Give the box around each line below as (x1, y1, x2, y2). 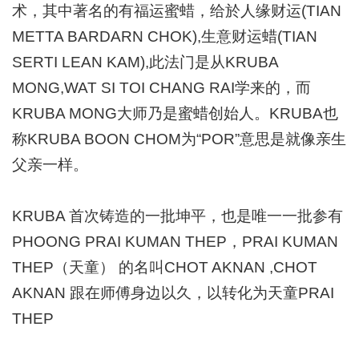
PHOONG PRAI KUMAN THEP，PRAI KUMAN (12, 232, 338, 250)
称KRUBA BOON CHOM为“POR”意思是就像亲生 (12, 130, 346, 147)
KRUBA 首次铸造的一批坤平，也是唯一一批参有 (12, 207, 343, 224)
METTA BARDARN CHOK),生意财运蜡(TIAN (12, 27, 317, 45)
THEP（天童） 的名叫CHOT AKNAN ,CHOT (12, 258, 317, 276)
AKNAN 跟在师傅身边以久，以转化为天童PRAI (12, 284, 334, 301)
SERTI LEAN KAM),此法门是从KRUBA (12, 53, 278, 71)
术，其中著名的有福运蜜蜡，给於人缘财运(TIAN (12, 2, 341, 19)
